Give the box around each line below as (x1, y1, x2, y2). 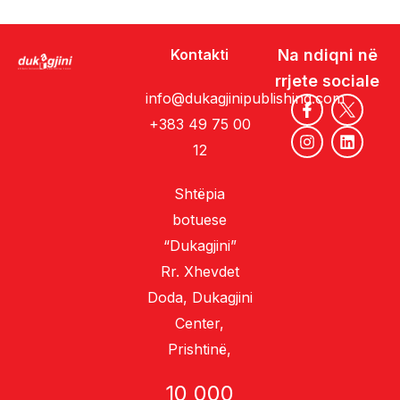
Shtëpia (174, 184, 226, 203)
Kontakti (171, 45, 229, 63)
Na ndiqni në (277, 45, 378, 64)
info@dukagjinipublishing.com (145, 88, 345, 107)
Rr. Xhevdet (160, 262, 239, 280)
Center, (175, 313, 225, 332)
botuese (172, 210, 228, 229)
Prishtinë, (168, 339, 232, 358)
